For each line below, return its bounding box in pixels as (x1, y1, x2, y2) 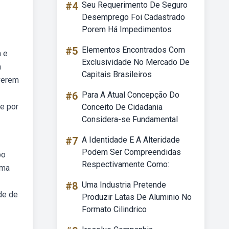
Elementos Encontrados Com (82, 45, 185, 55)
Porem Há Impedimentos (82, 25, 172, 34)
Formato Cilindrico (82, 204, 147, 214)
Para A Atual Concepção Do (82, 90, 179, 100)
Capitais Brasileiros (82, 70, 152, 79)
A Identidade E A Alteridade (82, 135, 180, 145)
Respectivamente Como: (82, 159, 169, 169)
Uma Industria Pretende (82, 180, 166, 190)
